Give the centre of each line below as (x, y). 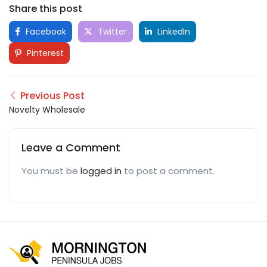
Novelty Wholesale (47, 109)
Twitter (111, 31)
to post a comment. (168, 170)
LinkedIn (173, 31)
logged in (101, 170)
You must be (51, 170)
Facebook (45, 31)
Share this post (46, 8)
